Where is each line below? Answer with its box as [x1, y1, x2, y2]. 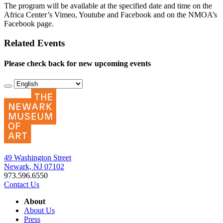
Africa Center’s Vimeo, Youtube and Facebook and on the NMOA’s [4, 10, 217, 19]
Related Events [4, 38, 65, 49]
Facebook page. [4, 19, 54, 28]
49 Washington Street [4, 153, 71, 162]
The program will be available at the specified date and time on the [4, 1, 212, 10]
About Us [24, 206, 55, 215]
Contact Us [4, 180, 39, 189]
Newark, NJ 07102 [4, 162, 64, 171]
